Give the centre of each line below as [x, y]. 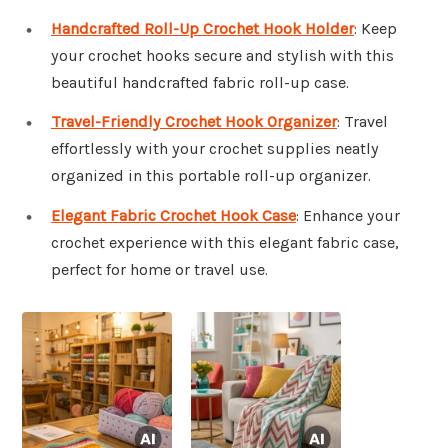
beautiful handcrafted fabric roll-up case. [200, 82]
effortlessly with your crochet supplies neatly [215, 149]
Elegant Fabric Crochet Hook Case [173, 216]
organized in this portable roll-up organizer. [211, 176]
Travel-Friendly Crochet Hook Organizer [194, 122]
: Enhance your [348, 216]
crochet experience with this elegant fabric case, [225, 243]
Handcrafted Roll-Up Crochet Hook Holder [202, 28]
